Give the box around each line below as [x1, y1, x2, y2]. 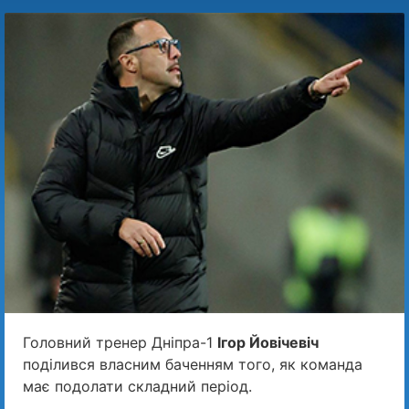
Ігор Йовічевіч [217, 332, 319, 351]
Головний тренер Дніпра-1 [23, 332, 217, 351]
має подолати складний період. [23, 376, 252, 395]
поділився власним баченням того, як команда [23, 354, 362, 373]
